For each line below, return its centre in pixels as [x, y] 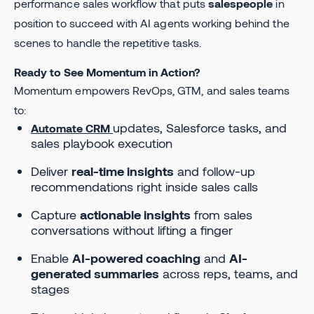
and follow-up [214, 171]
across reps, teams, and [228, 273]
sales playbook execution [102, 143]
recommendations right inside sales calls [144, 186]
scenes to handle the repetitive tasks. [108, 42]
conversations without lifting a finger [132, 230]
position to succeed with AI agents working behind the [152, 22]
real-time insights [123, 171]
